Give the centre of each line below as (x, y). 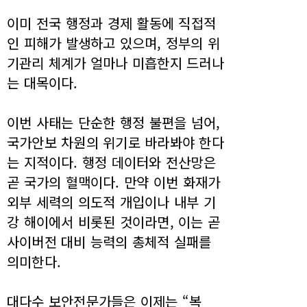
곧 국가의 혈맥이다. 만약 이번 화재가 (114, 182)
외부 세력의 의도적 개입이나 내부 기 (111, 202)
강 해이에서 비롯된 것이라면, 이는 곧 (114, 222)
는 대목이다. (42, 83)
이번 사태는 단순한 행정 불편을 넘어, (114, 123)
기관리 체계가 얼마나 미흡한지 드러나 (115, 63)
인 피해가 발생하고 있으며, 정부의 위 (114, 43)
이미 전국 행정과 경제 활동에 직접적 (112, 23)
